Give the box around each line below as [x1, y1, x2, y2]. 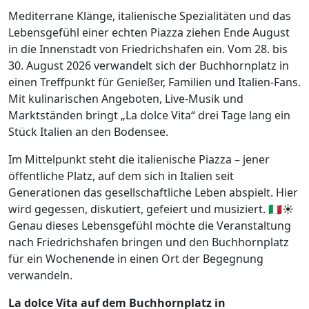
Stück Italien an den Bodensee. [8, 124, 168, 140]
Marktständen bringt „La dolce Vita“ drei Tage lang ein [8, 108, 290, 123]
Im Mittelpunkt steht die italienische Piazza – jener [8, 152, 270, 168]
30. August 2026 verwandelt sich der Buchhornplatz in [8, 58, 289, 74]
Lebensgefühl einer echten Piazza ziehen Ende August [8, 25, 290, 41]
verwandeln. [8, 268, 72, 283]
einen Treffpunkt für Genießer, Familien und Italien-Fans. [8, 74, 301, 90]
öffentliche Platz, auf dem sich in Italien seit [8, 168, 234, 184]
